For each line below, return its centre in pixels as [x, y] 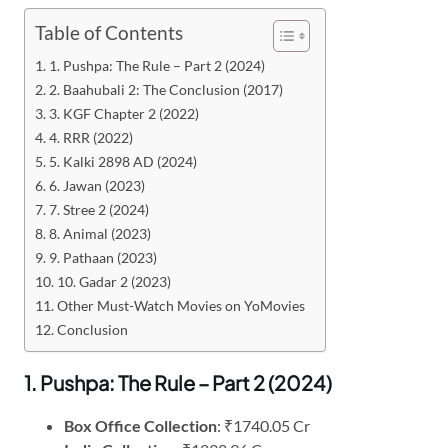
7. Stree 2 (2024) [98, 209]
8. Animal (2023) [99, 233]
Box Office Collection [140, 425]
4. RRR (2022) [90, 137]
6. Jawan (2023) [96, 185]
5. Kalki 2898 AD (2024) [122, 161]
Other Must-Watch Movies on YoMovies [180, 305]
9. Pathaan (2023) [102, 257]
